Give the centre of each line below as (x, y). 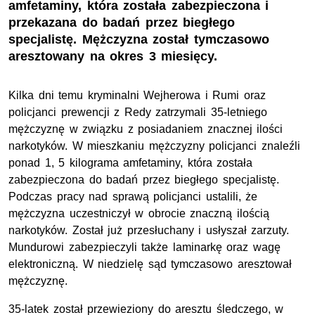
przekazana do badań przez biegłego (122, 22)
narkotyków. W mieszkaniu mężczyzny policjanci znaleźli (154, 146)
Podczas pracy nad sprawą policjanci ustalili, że (133, 196)
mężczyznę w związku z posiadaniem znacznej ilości (146, 129)
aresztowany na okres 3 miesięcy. (113, 56)
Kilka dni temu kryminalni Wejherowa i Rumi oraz (137, 95)
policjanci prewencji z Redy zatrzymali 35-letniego (138, 112)
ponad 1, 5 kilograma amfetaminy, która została (131, 162)
